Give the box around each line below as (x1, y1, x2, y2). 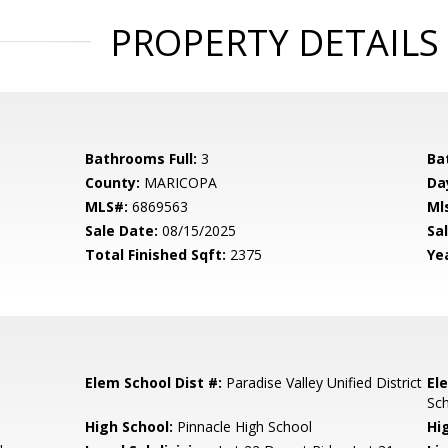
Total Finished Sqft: (85, 245, 227, 264)
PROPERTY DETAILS (109, 18, 439, 67)
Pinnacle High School (173, 417, 313, 436)
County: (85, 173, 141, 192)
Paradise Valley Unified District (222, 373, 423, 392)
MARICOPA (140, 173, 218, 192)
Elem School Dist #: (85, 373, 223, 392)
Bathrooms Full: (85, 149, 198, 168)
